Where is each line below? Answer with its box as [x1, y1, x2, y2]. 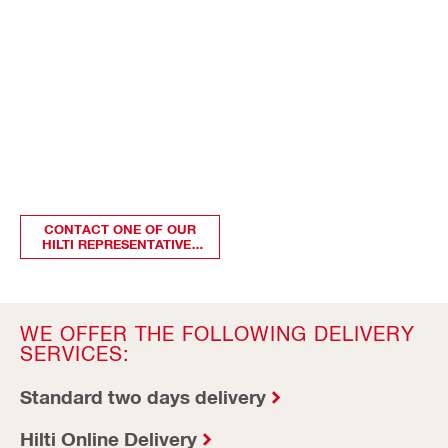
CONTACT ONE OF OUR [44, 220, 196, 237]
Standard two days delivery [20, 384, 266, 408]
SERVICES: [20, 340, 130, 365]
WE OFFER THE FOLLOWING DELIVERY [20, 320, 415, 345]
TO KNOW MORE [67, 250, 173, 267]
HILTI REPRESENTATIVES [41, 235, 199, 252]
